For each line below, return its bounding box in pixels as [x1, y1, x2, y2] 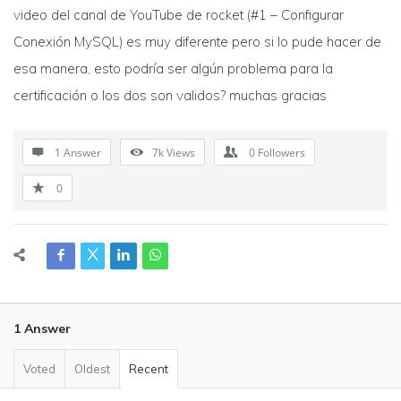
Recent [129, 362, 168, 376]
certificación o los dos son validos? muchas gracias [13, 87, 327, 104]
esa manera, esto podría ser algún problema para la [13, 60, 333, 77]
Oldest [74, 362, 110, 376]
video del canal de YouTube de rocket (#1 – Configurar [13, 6, 344, 23]
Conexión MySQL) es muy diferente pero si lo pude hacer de [13, 33, 381, 50]
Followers [258, 145, 305, 160]
